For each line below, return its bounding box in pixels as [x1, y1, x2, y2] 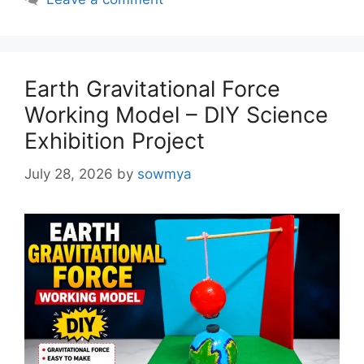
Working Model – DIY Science [24, 102, 328, 129]
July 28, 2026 [24, 165, 113, 182]
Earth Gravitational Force [24, 76, 280, 103]
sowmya [137, 165, 192, 182]
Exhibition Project [24, 128, 205, 155]
